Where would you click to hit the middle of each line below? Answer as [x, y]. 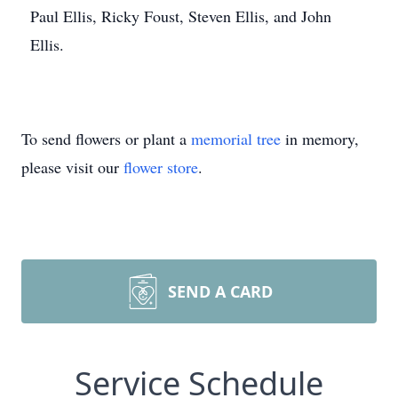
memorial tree [236, 139]
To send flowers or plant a [106, 139]
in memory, [320, 139]
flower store [161, 167]
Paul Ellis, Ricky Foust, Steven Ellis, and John [181, 16]
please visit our [72, 167]
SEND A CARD [220, 291]
